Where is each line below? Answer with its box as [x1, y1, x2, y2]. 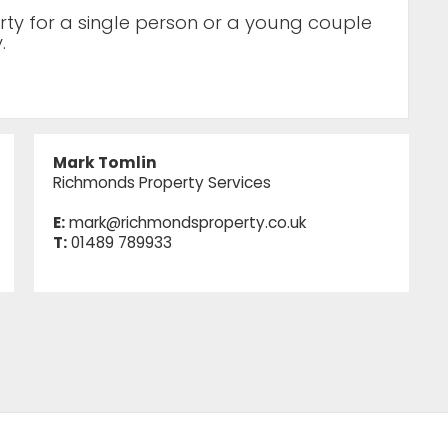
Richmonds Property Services [52, 172, 271, 194]
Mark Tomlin [52, 152, 157, 174]
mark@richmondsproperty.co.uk [68, 212, 306, 234]
